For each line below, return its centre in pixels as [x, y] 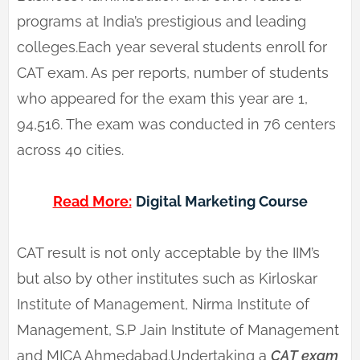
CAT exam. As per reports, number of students [173, 73]
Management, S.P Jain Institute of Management [178, 330]
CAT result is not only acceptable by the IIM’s [168, 253]
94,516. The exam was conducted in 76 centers [176, 125]
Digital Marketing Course [221, 202]
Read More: [92, 202]
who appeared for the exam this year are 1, [162, 99]
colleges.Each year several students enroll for [172, 47]
